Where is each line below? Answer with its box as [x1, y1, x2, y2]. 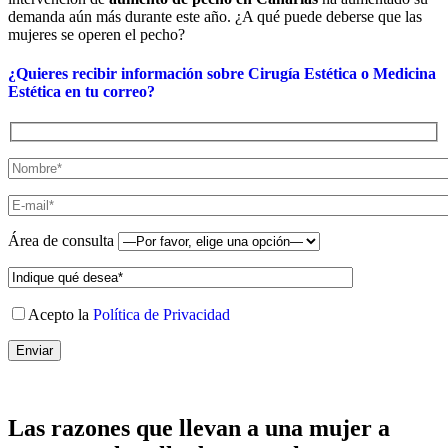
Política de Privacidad [93, 306, 230, 323]
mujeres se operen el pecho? [8, 25, 185, 43]
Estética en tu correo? [8, 83, 155, 101]
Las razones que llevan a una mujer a [8, 414, 390, 441]
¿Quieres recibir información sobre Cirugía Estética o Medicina [8, 65, 436, 83]
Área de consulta [8, 232, 118, 249]
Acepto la [28, 306, 93, 323]
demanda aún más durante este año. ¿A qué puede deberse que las [8, 7, 422, 25]
